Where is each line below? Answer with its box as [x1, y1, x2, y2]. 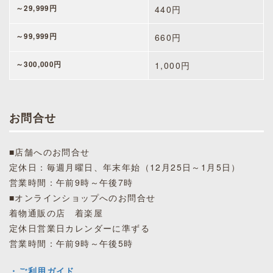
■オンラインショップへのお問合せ [9, 191, 156, 204]
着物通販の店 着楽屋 [9, 206, 103, 219]
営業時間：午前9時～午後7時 [9, 175, 133, 188]
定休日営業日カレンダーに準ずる [9, 221, 150, 234]
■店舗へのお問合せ [9, 145, 90, 158]
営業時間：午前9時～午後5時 [9, 236, 133, 249]
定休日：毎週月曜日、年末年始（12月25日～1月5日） [9, 160, 241, 173]
